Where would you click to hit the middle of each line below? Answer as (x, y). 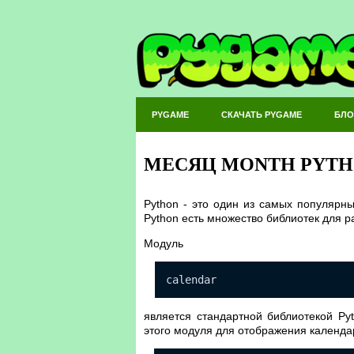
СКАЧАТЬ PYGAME (262, 115)
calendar (191, 280)
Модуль (164, 244)
